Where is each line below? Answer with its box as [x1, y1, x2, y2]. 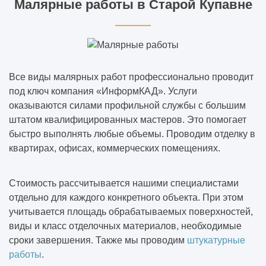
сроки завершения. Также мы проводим [9, 235, 187, 245]
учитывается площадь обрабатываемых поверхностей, [9, 206, 253, 217]
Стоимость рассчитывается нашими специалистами [9, 178, 239, 188]
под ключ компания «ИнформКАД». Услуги [9, 85, 197, 96]
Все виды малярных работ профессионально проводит [9, 71, 254, 82]
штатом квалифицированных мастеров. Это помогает [9, 114, 246, 125]
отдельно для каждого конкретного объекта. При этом [9, 192, 243, 202]
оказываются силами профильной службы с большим [9, 100, 246, 110]
